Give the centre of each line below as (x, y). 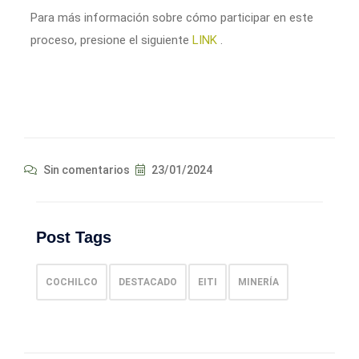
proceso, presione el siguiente (111, 40)
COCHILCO (72, 282)
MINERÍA (258, 282)
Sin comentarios (85, 169)
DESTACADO (148, 282)
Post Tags (74, 237)
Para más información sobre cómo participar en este (172, 17)
